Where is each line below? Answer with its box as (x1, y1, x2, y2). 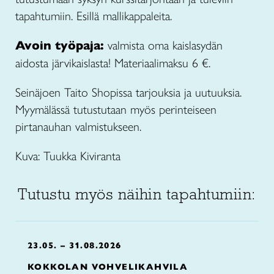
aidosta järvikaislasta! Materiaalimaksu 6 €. (15, 56, 210, 70)
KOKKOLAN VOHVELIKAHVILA (28, 261, 188, 272)
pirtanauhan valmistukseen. (15, 119, 141, 134)
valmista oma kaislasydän (104, 38, 223, 53)
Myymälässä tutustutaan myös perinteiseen (15, 102, 217, 117)
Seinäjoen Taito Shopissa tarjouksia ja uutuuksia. (15, 85, 242, 100)
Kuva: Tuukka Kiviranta (15, 149, 120, 163)
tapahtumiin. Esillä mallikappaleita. (15, 9, 172, 23)
